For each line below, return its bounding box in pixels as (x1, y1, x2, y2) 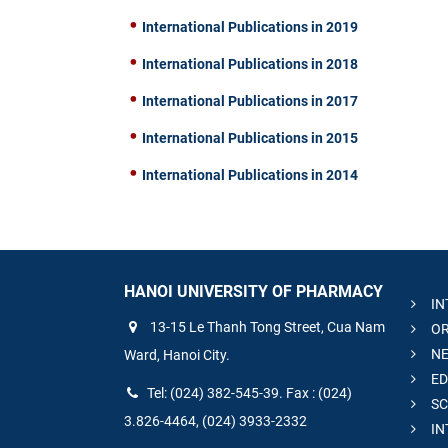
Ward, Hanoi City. (124, 347, 230, 364)
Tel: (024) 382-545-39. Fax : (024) (147, 385, 352, 402)
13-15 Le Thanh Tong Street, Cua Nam (147, 319, 385, 336)
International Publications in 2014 (142, 166, 358, 183)
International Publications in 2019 (142, 18, 358, 35)
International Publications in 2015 (142, 129, 358, 146)
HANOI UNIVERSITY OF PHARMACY (124, 281, 383, 301)
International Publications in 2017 (142, 92, 358, 109)
